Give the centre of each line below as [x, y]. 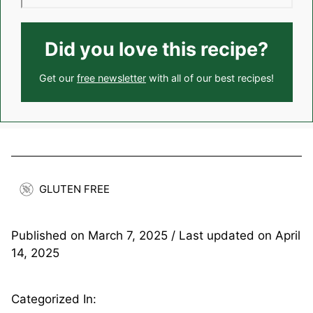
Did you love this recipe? [156, 49]
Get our [58, 78]
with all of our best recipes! [210, 78]
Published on [50, 236]
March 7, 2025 [128, 236]
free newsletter [111, 78]
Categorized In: [54, 299]
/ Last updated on [221, 236]
